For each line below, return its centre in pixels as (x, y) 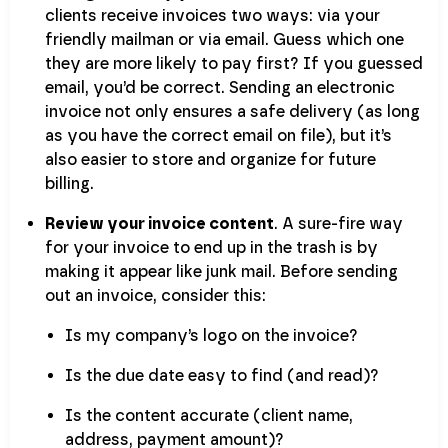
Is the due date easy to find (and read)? (222, 375)
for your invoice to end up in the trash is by (211, 247)
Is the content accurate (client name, (209, 415)
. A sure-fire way (338, 223)
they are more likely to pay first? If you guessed (234, 63)
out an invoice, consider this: (155, 295)
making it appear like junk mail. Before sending (221, 271)
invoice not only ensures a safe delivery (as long (232, 111)
